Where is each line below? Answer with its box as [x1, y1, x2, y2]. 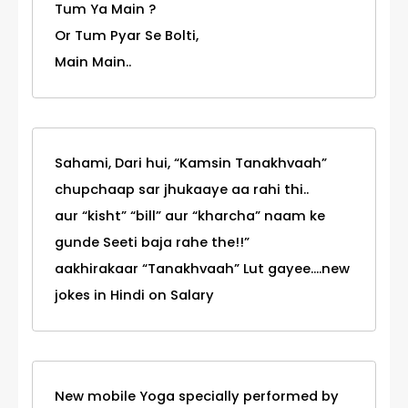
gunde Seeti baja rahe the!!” [55, 233, 250, 252]
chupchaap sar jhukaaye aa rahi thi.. [55, 180, 309, 199]
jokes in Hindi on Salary [55, 286, 214, 305]
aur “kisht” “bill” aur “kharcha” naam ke [55, 207, 325, 226]
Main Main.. [55, 53, 131, 72]
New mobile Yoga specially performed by [55, 387, 339, 406]
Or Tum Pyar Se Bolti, [55, 26, 199, 46]
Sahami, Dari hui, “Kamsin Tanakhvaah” [55, 154, 327, 173]
